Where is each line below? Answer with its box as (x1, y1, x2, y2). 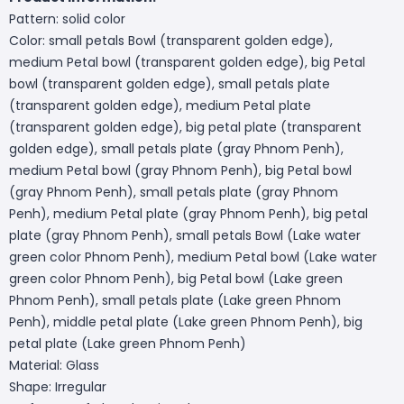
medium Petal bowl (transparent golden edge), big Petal (9, 52, 365, 71)
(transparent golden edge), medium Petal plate (9, 96, 311, 115)
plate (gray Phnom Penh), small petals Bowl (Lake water (9, 225, 361, 244)
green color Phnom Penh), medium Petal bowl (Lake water (9, 247, 377, 266)
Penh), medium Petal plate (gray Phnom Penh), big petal (9, 204, 368, 223)
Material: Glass (9, 355, 99, 374)
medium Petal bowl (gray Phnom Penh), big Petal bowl (9, 161, 352, 179)
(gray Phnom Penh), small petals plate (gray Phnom (9, 182, 338, 201)
